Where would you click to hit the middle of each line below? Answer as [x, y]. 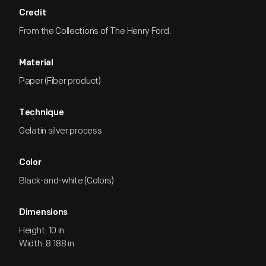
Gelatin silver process [61, 131]
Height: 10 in [42, 231]
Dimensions [43, 213]
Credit [33, 13]
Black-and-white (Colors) [66, 181]
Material [36, 63]
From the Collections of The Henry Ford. [95, 31]
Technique [42, 113]
